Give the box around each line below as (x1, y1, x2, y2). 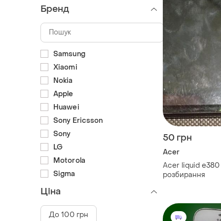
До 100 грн (49, 210, 88, 220)
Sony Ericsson (53, 115, 103, 125)
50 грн (163, 132, 192, 144)
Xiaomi (53, 62, 77, 72)
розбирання (163, 170, 205, 180)
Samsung (53, 49, 85, 59)
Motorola (53, 155, 85, 165)
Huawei (53, 102, 79, 112)
